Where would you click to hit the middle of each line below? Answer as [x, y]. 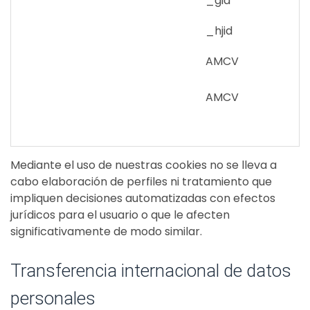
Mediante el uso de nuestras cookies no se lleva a [144, 165]
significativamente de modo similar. [106, 231]
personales [53, 298]
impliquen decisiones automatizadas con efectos [143, 198]
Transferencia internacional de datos [151, 271]
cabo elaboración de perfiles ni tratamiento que [141, 182]
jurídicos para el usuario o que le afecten [120, 215]
